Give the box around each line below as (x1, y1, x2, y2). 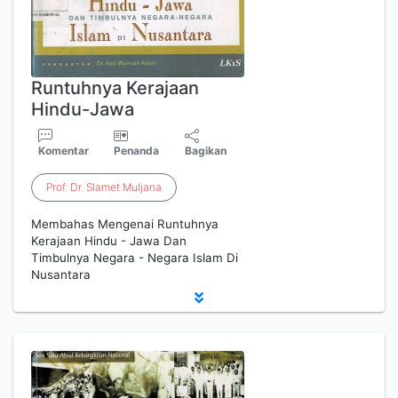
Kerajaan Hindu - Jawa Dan (31, 234, 187, 248)
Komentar (38, 144, 89, 157)
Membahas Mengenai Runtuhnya (31, 217, 219, 231)
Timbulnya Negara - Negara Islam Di (31, 251, 238, 265)
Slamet (86, 180, 120, 194)
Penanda (114, 144, 160, 157)
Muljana (123, 180, 162, 194)
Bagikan (185, 144, 227, 157)
